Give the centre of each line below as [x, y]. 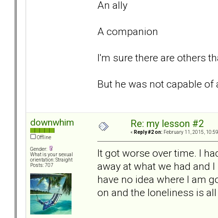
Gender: [39, 149]
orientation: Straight [51, 160]
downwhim [52, 123]
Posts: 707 [42, 165]
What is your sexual [52, 155]
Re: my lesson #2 [167, 124]
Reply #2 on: [148, 132]
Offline [44, 138]
